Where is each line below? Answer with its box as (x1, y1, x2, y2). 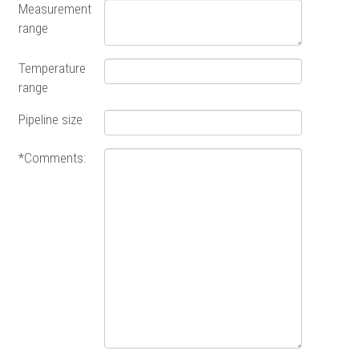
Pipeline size (18, 111, 86, 127)
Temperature (18, 59, 86, 76)
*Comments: (18, 149, 89, 166)
